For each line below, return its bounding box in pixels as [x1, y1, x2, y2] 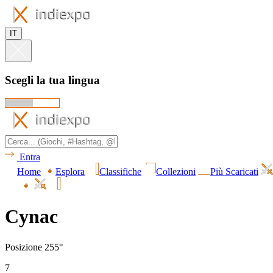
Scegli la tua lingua [5, 73, 100, 87]
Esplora [55, 166, 85, 177]
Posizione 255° [5, 242, 63, 253]
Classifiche [99, 166, 141, 177]
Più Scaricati [210, 166, 258, 177]
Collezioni [156, 166, 196, 177]
